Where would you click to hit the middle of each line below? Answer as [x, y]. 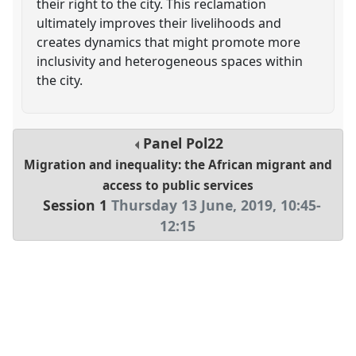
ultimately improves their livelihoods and [159, 23]
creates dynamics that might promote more [169, 42]
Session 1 [75, 205]
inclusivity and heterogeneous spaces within [170, 61]
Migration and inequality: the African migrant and [178, 165]
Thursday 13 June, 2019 [192, 205]
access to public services [178, 186]
